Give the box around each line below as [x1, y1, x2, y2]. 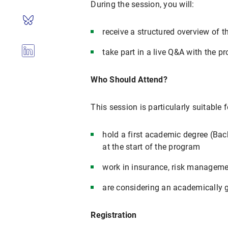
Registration [91, 210, 137, 220]
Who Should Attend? [91, 75, 167, 84]
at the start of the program [102, 142, 201, 152]
